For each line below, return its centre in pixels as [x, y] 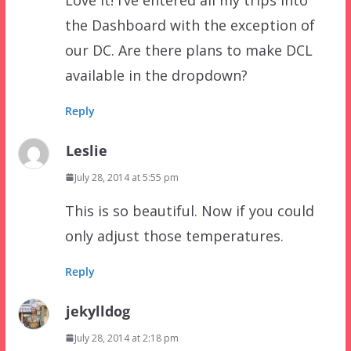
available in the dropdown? [156, 75]
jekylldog [98, 311]
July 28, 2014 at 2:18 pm [126, 338]
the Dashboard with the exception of [190, 25]
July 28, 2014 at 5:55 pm [126, 177]
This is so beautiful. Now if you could [189, 210]
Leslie [86, 150]
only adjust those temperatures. [174, 235]
